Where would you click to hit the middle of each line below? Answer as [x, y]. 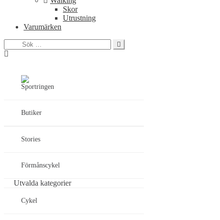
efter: [11, 52]
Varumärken [42, 27]
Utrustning [79, 18]
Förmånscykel [41, 165]
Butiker [31, 113]
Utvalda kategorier [42, 183]
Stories [31, 139]
